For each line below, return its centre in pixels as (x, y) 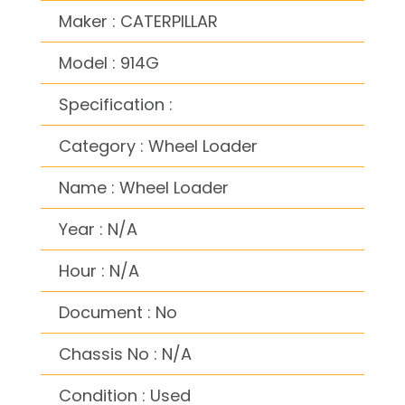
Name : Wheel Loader (144, 187)
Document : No (118, 312)
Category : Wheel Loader (158, 146)
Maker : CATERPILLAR (138, 21)
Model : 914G (109, 62)
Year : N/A (98, 229)
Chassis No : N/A (125, 353)
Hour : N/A (99, 270)
